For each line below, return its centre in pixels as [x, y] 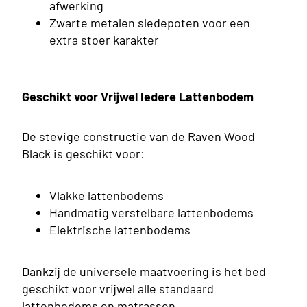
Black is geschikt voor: [83, 154]
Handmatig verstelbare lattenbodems [151, 213]
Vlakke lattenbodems [107, 196]
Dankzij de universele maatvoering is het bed [144, 272]
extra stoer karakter [104, 40]
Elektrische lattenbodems [120, 230]
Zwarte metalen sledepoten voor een [150, 23]
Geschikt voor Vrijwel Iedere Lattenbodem [138, 97]
